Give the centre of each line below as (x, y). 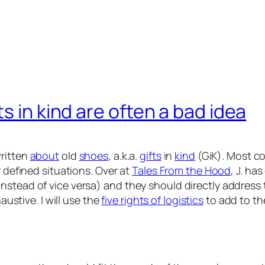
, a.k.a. (124, 155)
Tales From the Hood (182, 170)
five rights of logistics (153, 200)
